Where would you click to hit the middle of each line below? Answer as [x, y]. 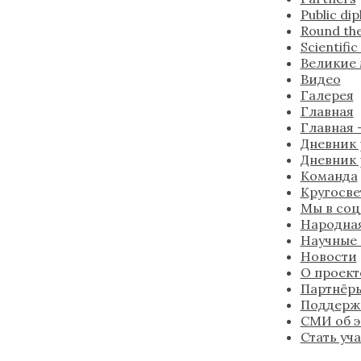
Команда [329, 175]
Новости [328, 256]
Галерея [327, 95]
